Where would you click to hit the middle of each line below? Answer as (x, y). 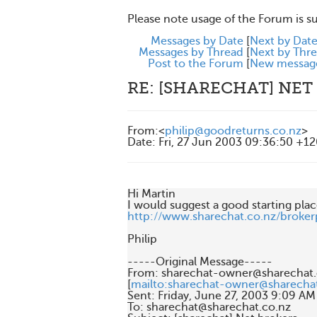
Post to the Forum (196, 64)
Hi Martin (151, 194)
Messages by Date (197, 41)
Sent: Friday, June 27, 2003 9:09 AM (221, 296)
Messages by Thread (191, 52)
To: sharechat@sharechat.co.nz (209, 307)
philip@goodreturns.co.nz (233, 131)
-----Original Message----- (200, 262)
